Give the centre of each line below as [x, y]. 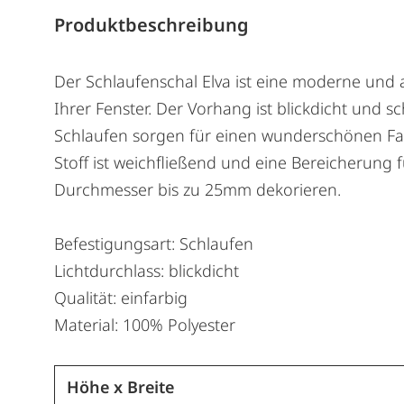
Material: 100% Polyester [145, 324]
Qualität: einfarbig [121, 297]
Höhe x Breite [120, 386]
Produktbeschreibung [151, 24]
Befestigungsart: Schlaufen [154, 243]
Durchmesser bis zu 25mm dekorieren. [197, 189]
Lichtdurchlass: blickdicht [147, 270]
